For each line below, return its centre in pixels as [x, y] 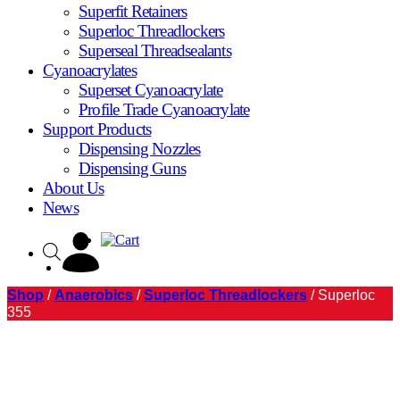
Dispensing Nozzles [140, 149]
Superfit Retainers [133, 11]
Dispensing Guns [132, 168]
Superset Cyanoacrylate [151, 90]
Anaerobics [94, 295]
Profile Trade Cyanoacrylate [164, 109]
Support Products [97, 129]
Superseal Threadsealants [155, 50]
